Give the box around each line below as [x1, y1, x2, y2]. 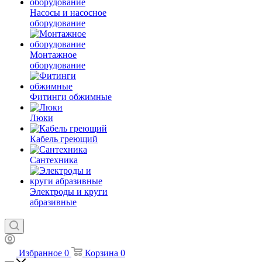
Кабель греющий [30, 134, 98, 144]
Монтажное [30, 50, 77, 60]
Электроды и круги [30, 187, 108, 197]
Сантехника [30, 155, 78, 166]
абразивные [30, 197, 77, 208]
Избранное [19, 248, 62, 258]
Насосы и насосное [30, 8, 106, 18]
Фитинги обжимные [30, 92, 112, 102]
